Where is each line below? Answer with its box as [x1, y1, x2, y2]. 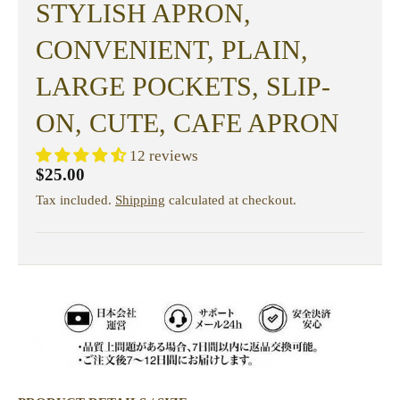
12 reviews [129, 147, 198, 165]
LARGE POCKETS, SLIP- [36, 71, 330, 102]
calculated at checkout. [165, 192, 296, 207]
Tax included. [36, 192, 115, 207]
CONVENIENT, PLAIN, [36, 35, 308, 65]
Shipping [115, 192, 165, 207]
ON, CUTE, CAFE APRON [36, 108, 339, 138]
